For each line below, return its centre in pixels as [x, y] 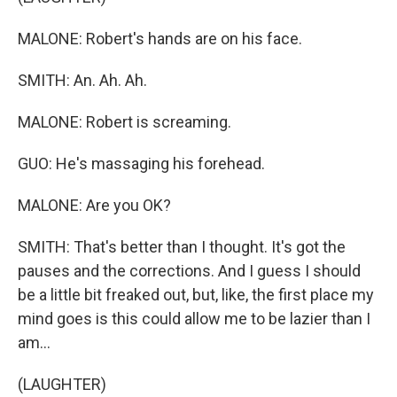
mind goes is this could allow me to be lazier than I [194, 319]
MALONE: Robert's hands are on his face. [160, 39]
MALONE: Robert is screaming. [125, 122]
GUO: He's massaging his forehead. [141, 163]
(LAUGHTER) [62, 384]
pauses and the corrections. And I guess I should [189, 271]
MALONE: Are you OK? [94, 205]
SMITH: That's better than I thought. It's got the [182, 247]
